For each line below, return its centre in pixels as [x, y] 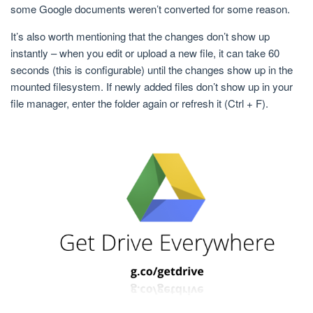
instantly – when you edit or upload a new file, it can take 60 [145, 53]
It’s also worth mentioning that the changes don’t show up [140, 36]
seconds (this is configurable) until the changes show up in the [152, 70]
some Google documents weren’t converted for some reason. [150, 9]
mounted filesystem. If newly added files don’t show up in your [152, 86]
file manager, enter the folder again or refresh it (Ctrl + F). [139, 103]
